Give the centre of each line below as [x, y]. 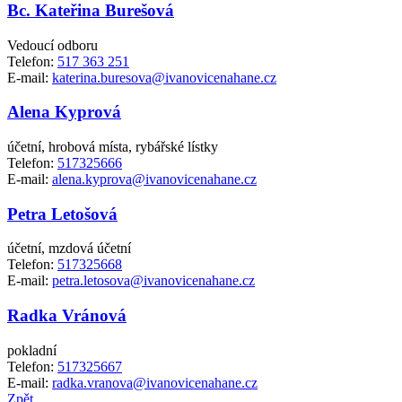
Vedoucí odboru [52, 45]
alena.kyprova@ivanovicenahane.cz [154, 179]
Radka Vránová [67, 316]
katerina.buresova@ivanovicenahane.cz [164, 77]
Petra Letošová [62, 214]
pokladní [32, 350]
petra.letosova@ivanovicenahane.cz [153, 281]
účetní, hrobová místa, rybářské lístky [113, 146]
